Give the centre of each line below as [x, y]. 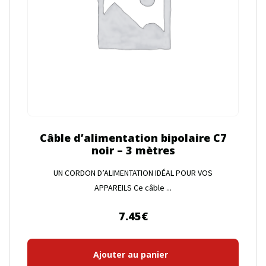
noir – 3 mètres [133, 150]
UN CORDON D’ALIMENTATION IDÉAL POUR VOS [133, 172]
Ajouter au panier [130, 254]
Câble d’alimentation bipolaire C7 [133, 137]
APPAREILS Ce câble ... [133, 187]
